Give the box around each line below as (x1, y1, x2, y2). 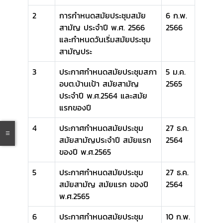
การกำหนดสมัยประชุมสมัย (59, 9, 146, 22)
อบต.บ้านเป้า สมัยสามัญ (59, 78, 139, 90)
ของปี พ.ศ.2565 (59, 146, 111, 158)
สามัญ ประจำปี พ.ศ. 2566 (59, 21, 145, 34)
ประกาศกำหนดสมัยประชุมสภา (59, 66, 157, 78)
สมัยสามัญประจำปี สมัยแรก (59, 134, 151, 146)
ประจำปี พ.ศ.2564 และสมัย (59, 90, 147, 102)
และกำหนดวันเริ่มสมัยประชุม (59, 33, 151, 46)
